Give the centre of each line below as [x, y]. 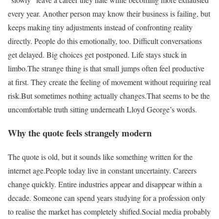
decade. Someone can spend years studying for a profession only [107, 198]
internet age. [27, 171]
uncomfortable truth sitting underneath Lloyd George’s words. [102, 109]
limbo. [18, 68]
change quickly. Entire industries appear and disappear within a [105, 184]
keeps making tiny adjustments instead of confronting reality [100, 27]
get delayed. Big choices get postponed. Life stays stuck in [97, 54]
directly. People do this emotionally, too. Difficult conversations [105, 41]
